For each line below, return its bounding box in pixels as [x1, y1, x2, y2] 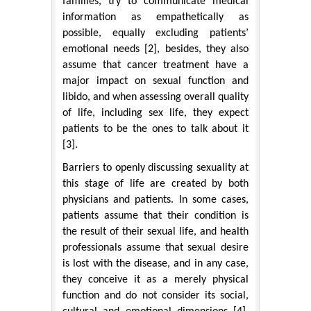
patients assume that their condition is [62, 210, 249, 221]
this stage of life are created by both [62, 178, 249, 190]
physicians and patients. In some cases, [62, 194, 249, 205]
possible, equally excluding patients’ [62, 27, 249, 39]
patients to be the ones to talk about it [62, 123, 249, 135]
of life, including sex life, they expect [62, 107, 249, 119]
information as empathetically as [62, 11, 249, 23]
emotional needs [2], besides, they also [62, 43, 249, 55]
